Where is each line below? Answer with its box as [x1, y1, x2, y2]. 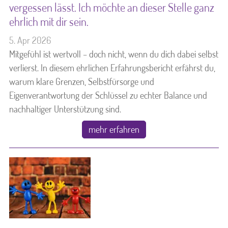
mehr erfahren [89, 123, 139, 135]
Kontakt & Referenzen [18, 22, 148, 42]
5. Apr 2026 [9, 34, 51, 46]
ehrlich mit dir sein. [9, 14, 89, 28]
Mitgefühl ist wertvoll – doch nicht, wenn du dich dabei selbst [9, 48, 218, 60]
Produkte [18, 58, 73, 78]
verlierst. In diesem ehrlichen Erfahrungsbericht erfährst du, [9, 62, 215, 73]
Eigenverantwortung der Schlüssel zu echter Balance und [9, 89, 207, 101]
